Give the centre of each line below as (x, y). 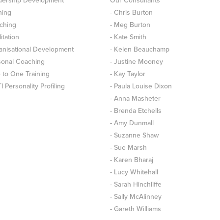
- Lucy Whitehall (134, 172)
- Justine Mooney (137, 62)
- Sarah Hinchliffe (136, 185)
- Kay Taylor (128, 74)
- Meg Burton (130, 25)
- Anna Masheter (135, 99)
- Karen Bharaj (132, 160)
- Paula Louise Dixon (141, 86)
